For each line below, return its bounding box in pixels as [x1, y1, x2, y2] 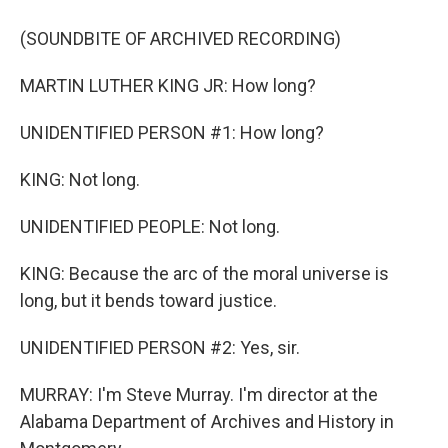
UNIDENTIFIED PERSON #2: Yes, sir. [20, 337, 300, 359]
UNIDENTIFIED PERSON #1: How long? [20, 122, 324, 144]
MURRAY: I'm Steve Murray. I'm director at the [20, 384, 378, 406]
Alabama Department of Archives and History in [20, 411, 394, 433]
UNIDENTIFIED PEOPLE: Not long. [20, 216, 280, 238]
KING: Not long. [20, 169, 140, 191]
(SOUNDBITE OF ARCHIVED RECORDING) [20, 28, 341, 50]
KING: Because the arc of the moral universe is [20, 263, 389, 285]
